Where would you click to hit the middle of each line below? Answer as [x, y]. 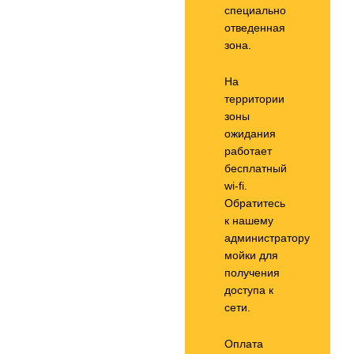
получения [252, 273]
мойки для [251, 255]
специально [255, 10]
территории [254, 99]
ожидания [250, 134]
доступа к [249, 290]
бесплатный [256, 168]
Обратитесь [255, 203]
